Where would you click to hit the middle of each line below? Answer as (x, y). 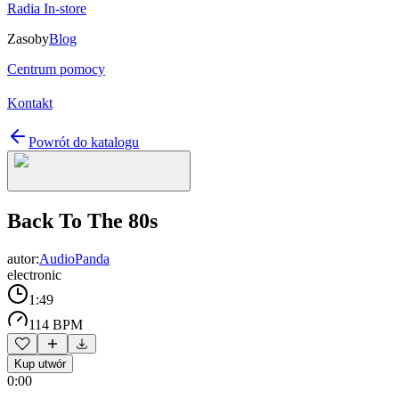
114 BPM (56, 324)
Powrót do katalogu (84, 142)
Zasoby (28, 39)
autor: (23, 258)
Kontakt (30, 103)
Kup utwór (40, 363)
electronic (34, 274)
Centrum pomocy (56, 69)
